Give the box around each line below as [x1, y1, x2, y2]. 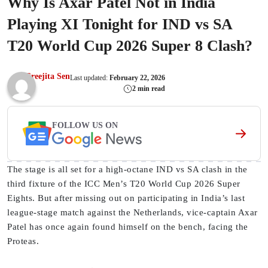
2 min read [132, 84, 165, 93]
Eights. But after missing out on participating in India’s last [7, 193, 245, 203]
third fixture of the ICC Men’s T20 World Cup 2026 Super [7, 179, 240, 189]
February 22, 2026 [109, 73, 165, 82]
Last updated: [70, 73, 109, 82]
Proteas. [7, 236, 39, 246]
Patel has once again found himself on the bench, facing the [7, 222, 248, 232]
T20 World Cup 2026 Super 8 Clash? [7, 37, 252, 55]
